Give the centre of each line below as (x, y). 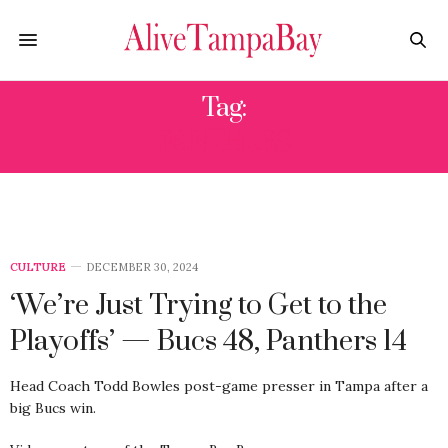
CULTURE (38, 267)
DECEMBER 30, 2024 (142, 267)
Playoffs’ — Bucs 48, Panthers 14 (208, 341)
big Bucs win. (53, 408)
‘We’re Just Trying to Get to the (198, 305)
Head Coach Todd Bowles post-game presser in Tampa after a (219, 386)
